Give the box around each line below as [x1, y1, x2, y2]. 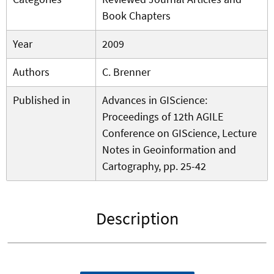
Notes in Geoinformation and [102, 143, 236, 157]
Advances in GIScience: [102, 93, 207, 108]
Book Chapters [102, 9, 171, 23]
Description [95, 207, 179, 230]
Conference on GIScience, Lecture [102, 126, 257, 141]
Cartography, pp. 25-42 [102, 159, 206, 174]
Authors [13, 65, 50, 80]
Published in [13, 93, 70, 108]
